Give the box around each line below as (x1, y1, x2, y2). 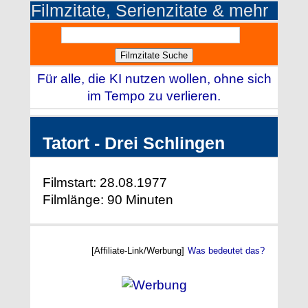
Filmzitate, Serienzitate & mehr (31, 1, 268, 21)
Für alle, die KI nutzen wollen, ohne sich (37, 71, 272, 87)
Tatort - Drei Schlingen (43, 133, 225, 153)
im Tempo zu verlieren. (87, 89, 221, 104)
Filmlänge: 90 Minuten (43, 192, 173, 207)
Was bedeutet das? (188, 245, 265, 256)
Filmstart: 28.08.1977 (43, 175, 167, 190)
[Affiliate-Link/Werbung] (91, 245, 187, 256)
